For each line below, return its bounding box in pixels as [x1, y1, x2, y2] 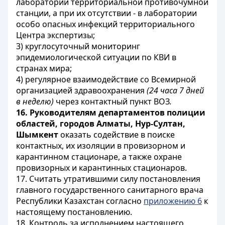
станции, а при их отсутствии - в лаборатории [16, 8, 197, 19]
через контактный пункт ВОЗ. [56, 96, 171, 107]
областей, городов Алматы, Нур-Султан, [16, 118, 185, 129]
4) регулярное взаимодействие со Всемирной [16, 74, 196, 85]
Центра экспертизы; [16, 30, 95, 41]
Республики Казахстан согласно [16, 195, 144, 206]
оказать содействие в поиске [58, 129, 175, 140]
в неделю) [16, 96, 56, 107]
